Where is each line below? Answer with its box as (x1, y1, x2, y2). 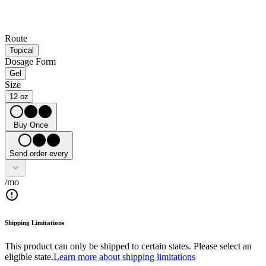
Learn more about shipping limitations (53, 252, 195, 262)
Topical (9, 46, 34, 55)
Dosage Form (5, 56, 56, 67)
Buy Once (14, 121, 48, 130)
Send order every (9, 149, 68, 159)
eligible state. (5, 252, 53, 262)
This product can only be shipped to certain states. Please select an (5, 241, 252, 252)
